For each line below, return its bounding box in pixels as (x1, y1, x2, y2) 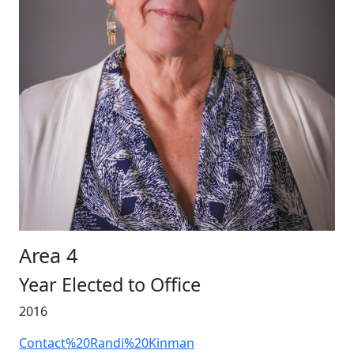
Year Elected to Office (19, 272, 201, 298)
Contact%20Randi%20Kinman (19, 334, 194, 352)
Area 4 (19, 242, 77, 269)
